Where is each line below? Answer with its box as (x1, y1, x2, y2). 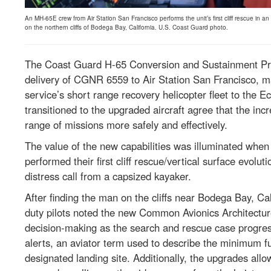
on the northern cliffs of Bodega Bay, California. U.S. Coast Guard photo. (24, 22, 228, 31)
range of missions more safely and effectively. (24, 117, 232, 132)
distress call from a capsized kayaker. (24, 168, 200, 183)
